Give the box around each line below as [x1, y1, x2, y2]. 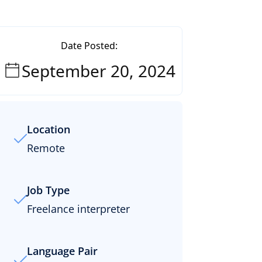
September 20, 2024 [21, 60, 175, 82]
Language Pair [27, 244, 98, 258]
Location [27, 122, 70, 136]
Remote [27, 141, 65, 155]
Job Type [27, 183, 70, 197]
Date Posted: [60, 39, 118, 52]
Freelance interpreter [27, 202, 130, 216]
